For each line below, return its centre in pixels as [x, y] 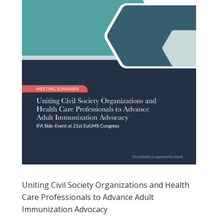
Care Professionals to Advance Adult [88, 197]
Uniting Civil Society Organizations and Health [105, 185]
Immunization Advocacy [64, 209]
